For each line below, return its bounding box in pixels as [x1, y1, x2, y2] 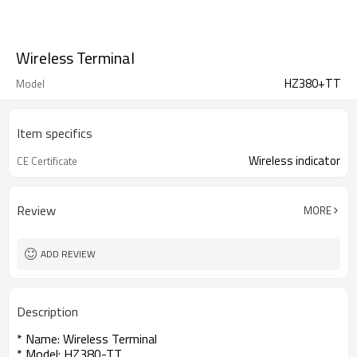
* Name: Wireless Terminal [17, 329, 157, 348]
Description [17, 302, 78, 321]
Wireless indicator [249, 151, 340, 170]
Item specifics [17, 124, 92, 143]
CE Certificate [17, 153, 77, 169]
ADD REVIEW [41, 246, 96, 261]
